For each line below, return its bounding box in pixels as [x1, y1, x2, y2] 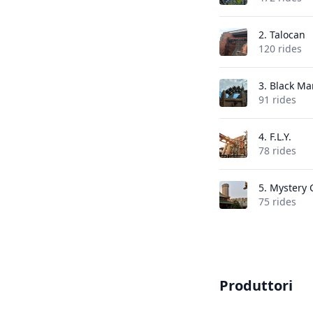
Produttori [219, 276, 293, 295]
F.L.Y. [269, 130, 291, 143]
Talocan [269, 28, 305, 41]
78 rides [258, 144, 296, 157]
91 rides [258, 93, 296, 106]
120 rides [258, 42, 302, 55]
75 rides [258, 195, 296, 208]
